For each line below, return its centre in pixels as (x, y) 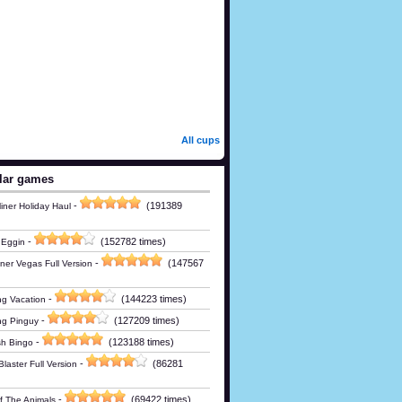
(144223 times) (151, 298)
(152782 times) (131, 241)
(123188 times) (139, 341)
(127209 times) (144, 320)
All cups (201, 140)
